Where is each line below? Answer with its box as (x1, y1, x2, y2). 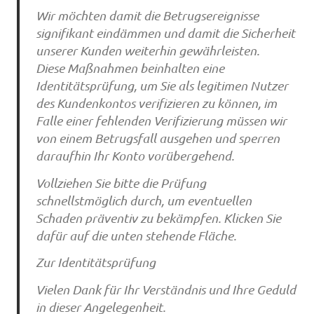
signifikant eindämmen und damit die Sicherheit (35, 25, 295, 41)
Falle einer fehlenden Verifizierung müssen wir (35, 113, 287, 129)
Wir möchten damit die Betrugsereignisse (35, 8, 259, 24)
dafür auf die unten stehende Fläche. (35, 227, 236, 243)
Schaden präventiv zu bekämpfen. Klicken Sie (35, 210, 281, 226)
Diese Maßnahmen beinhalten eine (35, 60, 224, 76)
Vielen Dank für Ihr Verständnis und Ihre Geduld (35, 281, 296, 297)
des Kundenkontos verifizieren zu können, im (35, 95, 277, 111)
